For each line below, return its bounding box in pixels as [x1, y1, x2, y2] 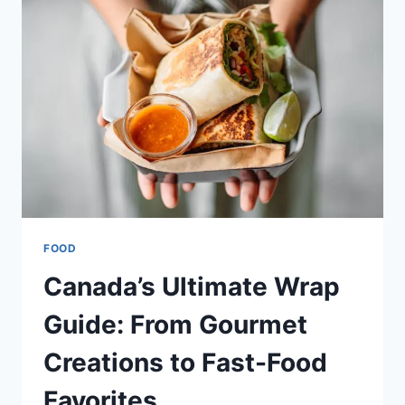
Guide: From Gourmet [43, 308, 307, 340]
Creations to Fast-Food [43, 346, 327, 378]
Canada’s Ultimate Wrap [43, 270, 340, 302]
